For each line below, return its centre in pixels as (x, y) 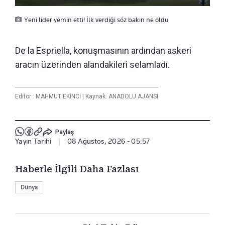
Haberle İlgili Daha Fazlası (77, 169)
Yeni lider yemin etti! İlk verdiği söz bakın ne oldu (96, 19)
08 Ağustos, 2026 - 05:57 (108, 141)
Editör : (25, 96)
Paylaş (64, 132)
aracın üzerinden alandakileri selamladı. (92, 64)
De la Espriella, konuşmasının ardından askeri (103, 50)
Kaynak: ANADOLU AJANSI (121, 96)
